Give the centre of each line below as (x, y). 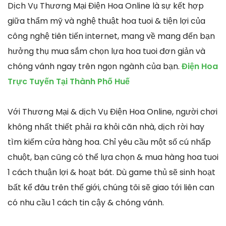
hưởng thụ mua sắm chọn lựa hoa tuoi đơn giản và (106, 51)
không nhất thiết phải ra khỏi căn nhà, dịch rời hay (106, 127)
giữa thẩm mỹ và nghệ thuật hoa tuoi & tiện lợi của (106, 21)
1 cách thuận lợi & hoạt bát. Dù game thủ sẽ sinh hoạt (111, 173)
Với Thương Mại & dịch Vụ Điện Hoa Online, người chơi (112, 112)
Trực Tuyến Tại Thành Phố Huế (69, 82)
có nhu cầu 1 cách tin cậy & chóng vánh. (86, 203)
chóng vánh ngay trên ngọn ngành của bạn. (94, 67)
